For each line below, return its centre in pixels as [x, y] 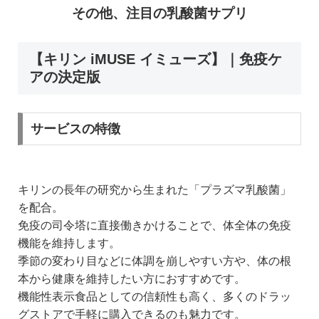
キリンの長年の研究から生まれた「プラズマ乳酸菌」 [155, 189]
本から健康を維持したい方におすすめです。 [132, 278]
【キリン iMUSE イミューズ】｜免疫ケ [156, 59]
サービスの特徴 [75, 129]
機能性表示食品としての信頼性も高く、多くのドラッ [155, 296]
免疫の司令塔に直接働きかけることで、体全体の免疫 [155, 225]
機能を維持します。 [69, 243]
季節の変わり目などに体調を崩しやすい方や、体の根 [155, 261]
